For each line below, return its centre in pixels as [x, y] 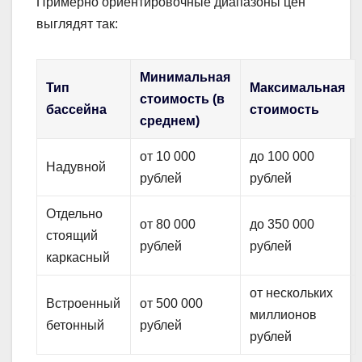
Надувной [76, 167]
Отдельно [75, 214]
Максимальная [298, 88]
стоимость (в [183, 99]
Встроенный [84, 304]
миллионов [284, 315]
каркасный [78, 258]
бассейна [77, 110]
